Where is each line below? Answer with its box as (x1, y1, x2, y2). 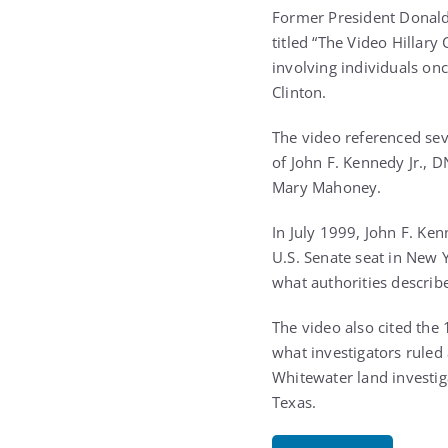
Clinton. (272, 82, 327, 102)
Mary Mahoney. (272, 177, 382, 197)
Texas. (272, 392, 317, 412)
